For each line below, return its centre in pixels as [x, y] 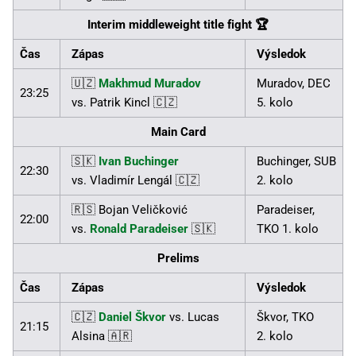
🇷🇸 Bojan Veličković [130, 210]
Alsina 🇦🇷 [102, 337]
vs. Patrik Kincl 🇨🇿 [124, 103]
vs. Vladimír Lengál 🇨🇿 [135, 181]
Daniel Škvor [132, 317]
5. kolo [275, 103]
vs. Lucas [193, 317]
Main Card [178, 132]
